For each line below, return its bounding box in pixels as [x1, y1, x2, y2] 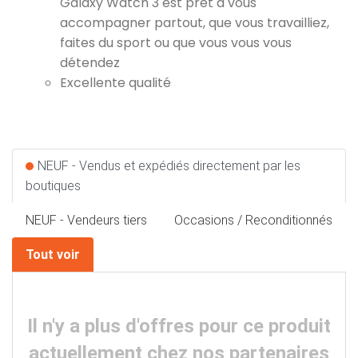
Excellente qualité [60, 74, 171, 92]
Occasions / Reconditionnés [174, 213, 332, 228]
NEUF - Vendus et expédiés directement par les [38, 158, 300, 173]
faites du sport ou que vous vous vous [60, 34, 292, 52]
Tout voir [26, 247, 80, 262]
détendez [60, 54, 120, 72]
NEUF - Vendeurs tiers [26, 213, 147, 228]
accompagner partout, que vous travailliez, [60, 14, 329, 32]
